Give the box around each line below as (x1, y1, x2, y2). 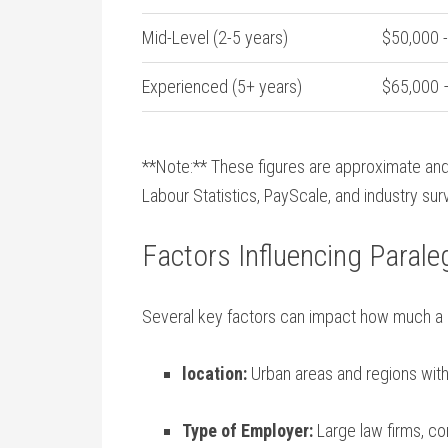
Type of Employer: (182, 420, 313, 441)
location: (182, 363, 247, 384)
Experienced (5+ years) (142, 76, 302, 97)
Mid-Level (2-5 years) (142, 27, 288, 48)
